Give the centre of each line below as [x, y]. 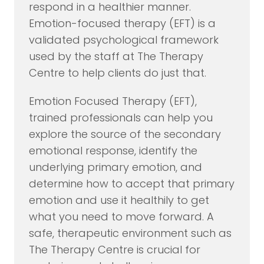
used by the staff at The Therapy [116, 57]
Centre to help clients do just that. [117, 73]
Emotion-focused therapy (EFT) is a [122, 24]
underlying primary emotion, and [115, 167]
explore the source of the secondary [125, 134]
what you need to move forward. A [121, 217]
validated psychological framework [123, 40]
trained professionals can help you [121, 118]
